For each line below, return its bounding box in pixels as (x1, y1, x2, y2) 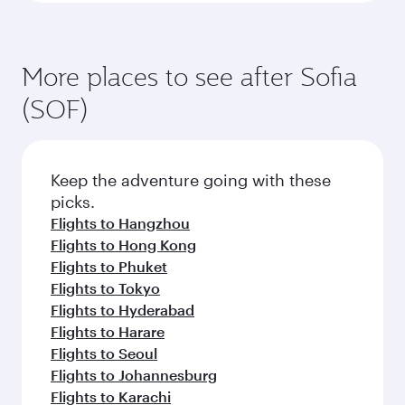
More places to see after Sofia (22, 59, 357, 93)
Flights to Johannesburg (51, 365, 217, 383)
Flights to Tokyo (51, 278, 160, 297)
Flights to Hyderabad (51, 300, 194, 318)
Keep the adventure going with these (51, 169, 331, 190)
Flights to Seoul (51, 344, 157, 362)
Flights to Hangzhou (51, 213, 190, 231)
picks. (51, 191, 95, 212)
